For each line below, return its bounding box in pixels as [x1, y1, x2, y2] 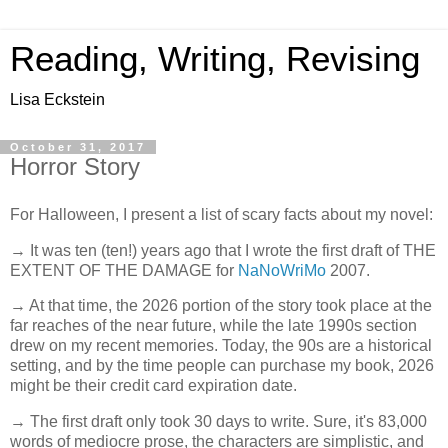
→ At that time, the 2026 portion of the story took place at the [10, 297, 432, 315]
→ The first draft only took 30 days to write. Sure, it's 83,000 [10, 413, 427, 431]
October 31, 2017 [10, 141, 146, 153]
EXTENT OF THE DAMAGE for [10, 261, 238, 279]
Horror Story [10, 153, 140, 180]
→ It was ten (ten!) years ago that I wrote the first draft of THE [10, 241, 436, 259]
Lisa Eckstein [10, 91, 105, 108]
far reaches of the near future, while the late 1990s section [10, 317, 417, 335]
